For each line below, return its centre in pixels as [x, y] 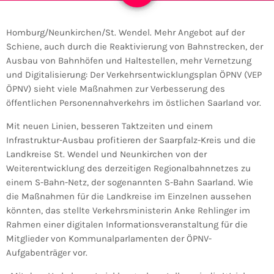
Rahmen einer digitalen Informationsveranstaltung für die [127, 225]
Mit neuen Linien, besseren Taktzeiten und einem [109, 126]
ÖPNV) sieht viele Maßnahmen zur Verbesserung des [116, 89]
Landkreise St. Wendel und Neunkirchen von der [106, 154]
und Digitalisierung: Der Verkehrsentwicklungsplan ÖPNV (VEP [134, 75]
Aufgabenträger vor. [47, 253]
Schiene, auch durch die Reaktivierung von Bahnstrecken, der [135, 47]
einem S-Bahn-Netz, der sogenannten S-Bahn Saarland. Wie [130, 183]
